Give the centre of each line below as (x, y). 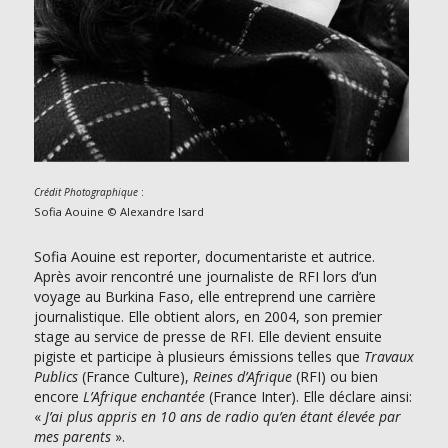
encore (58, 396)
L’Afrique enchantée (143, 396)
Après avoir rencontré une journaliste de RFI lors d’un (205, 276)
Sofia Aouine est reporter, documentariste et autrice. (204, 256)
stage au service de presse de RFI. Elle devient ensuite (207, 336)
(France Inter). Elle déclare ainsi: (308, 396)
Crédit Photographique (85, 192)
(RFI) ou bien (334, 376)
